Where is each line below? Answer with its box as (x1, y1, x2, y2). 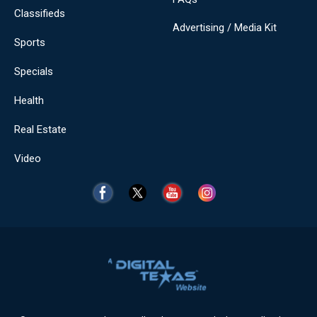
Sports (14, 36, 45, 49)
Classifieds (14, 7, 65, 20)
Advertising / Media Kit (173, 21, 277, 34)
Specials (14, 65, 53, 78)
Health (14, 94, 44, 107)
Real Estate (14, 123, 67, 136)
